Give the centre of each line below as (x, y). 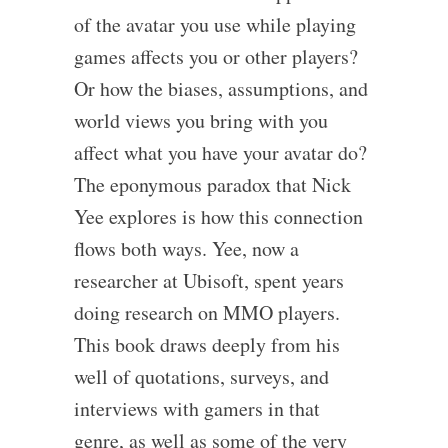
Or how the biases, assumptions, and (220, 88)
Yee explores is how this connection (218, 216)
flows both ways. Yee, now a (186, 248)
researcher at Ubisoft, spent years (208, 280)
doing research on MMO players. (206, 312)
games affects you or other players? (215, 56)
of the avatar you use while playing (214, 24)
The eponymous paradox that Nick (212, 184)
